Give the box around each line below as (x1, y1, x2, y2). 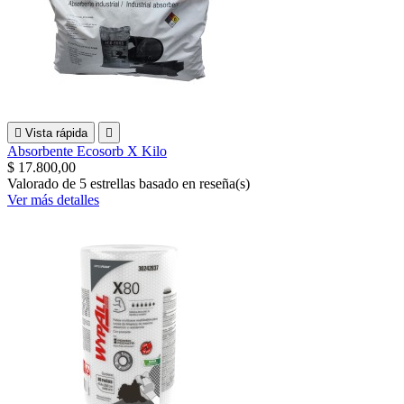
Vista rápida (25, 125, 87, 140)
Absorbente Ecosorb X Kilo (7, 142, 167, 159)
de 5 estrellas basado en (62, 175, 199, 191)
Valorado (7, 175, 62, 191)
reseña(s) (199, 175, 250, 191)
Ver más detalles (7, 191, 99, 207)
